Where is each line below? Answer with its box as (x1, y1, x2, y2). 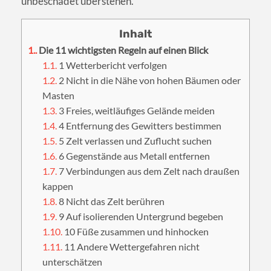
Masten (42, 90, 75, 102)
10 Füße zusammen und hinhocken (62, 226, 209, 238)
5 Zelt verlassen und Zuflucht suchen (57, 135, 212, 147)
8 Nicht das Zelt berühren (57, 195, 165, 207)
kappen (42, 180, 74, 192)
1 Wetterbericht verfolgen (57, 59, 168, 71)
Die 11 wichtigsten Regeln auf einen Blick (37, 44, 208, 56)
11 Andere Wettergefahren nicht (62, 241, 200, 253)
